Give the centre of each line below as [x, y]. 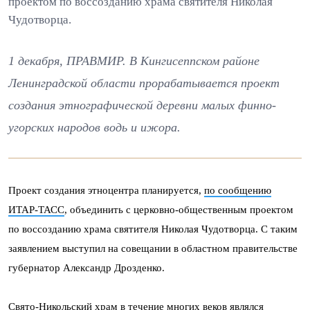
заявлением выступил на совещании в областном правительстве [153, 248]
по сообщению [238, 190]
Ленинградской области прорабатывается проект [144, 83]
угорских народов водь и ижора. [94, 127]
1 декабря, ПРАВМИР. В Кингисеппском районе [134, 61]
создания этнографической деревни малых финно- [142, 105]
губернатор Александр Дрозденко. [86, 268]
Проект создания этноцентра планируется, [106, 190]
